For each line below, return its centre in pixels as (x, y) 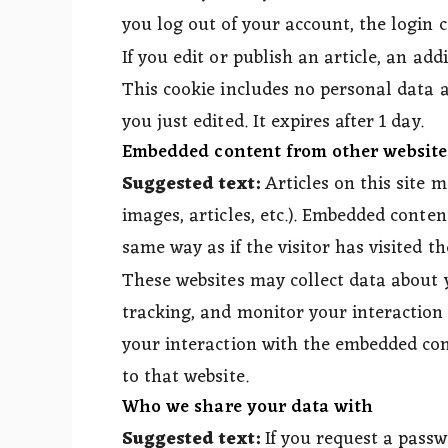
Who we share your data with (248, 406)
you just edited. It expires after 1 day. (273, 122)
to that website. (185, 376)
